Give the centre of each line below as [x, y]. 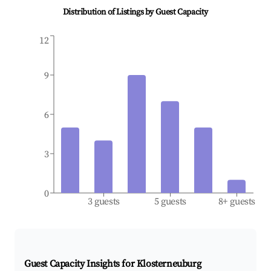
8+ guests [237, 202]
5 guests [170, 202]
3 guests [104, 202]
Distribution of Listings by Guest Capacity [135, 12]
